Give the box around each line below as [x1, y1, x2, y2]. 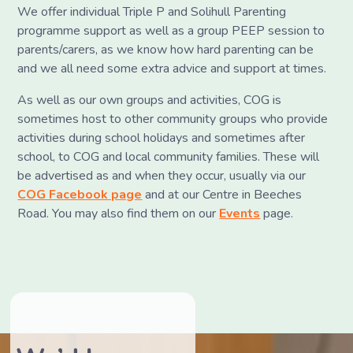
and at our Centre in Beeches [142, 186, 303, 204]
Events [219, 205, 261, 223]
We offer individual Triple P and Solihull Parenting [17, 3, 287, 21]
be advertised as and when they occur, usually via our [17, 167, 307, 185]
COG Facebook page [17, 186, 143, 204]
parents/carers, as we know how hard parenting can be [17, 41, 314, 59]
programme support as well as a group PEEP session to [17, 22, 325, 40]
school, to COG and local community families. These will [17, 148, 320, 166]
